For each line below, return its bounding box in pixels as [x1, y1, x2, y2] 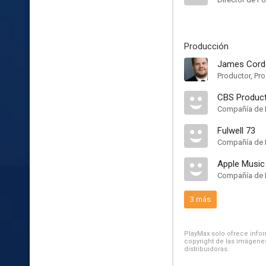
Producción [184, 41, 229, 52]
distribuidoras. [184, 245, 229, 253]
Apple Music [217, 159, 265, 169]
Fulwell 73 [217, 125, 255, 136]
